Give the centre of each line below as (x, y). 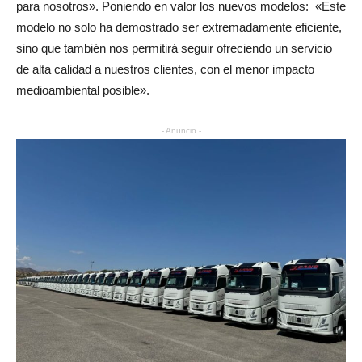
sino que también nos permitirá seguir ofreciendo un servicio (174, 48)
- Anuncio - (181, 131)
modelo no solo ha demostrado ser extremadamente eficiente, (179, 27)
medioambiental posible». (83, 90)
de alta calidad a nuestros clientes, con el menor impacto (165, 69)
